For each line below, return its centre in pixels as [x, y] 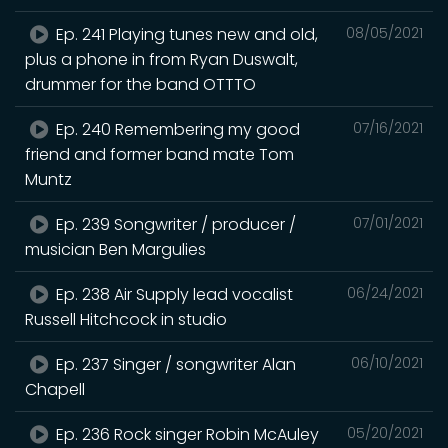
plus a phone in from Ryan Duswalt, [161, 59]
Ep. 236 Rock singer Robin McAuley [186, 434]
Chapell [55, 389]
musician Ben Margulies [115, 249]
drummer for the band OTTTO [140, 84]
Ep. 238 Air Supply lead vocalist [173, 294]
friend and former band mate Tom [159, 154]
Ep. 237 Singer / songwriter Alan [174, 364]
